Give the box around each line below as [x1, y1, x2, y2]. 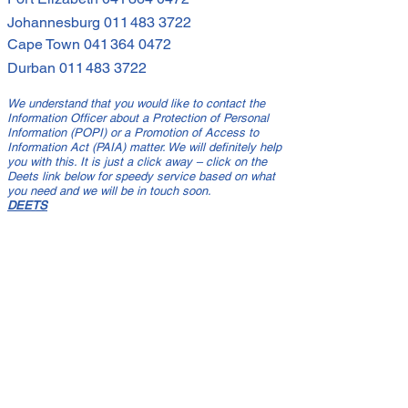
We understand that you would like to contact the [7, 97, 265, 111]
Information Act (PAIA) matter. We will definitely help [7, 140, 281, 155]
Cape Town [7, 36, 84, 54]
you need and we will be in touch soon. [7, 184, 211, 199]
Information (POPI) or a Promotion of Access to [7, 126, 259, 140]
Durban [7, 59, 59, 77]
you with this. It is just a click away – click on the [7, 155, 267, 169]
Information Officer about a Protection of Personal [7, 111, 269, 126]
